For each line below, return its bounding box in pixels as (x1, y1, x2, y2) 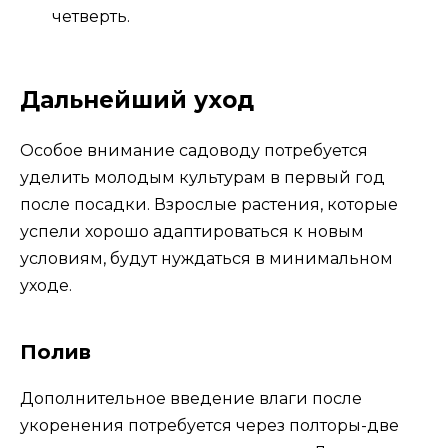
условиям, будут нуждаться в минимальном (20, 248, 393, 268)
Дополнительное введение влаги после (20, 388, 362, 408)
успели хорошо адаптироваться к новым (20, 221, 364, 241)
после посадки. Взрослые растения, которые (20, 194, 398, 214)
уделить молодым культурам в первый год (20, 167, 385, 187)
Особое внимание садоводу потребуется (20, 140, 368, 160)
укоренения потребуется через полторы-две (20, 415, 399, 435)
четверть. (52, 6, 130, 26)
